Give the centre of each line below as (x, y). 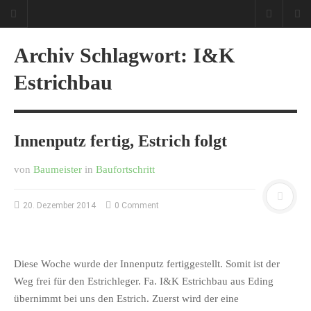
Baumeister (58, 169)
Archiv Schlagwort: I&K (124, 55)
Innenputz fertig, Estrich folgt (120, 141)
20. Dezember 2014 (59, 205)
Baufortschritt (125, 169)
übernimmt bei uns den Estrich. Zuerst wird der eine (126, 298)
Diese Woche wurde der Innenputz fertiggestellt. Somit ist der (147, 263)
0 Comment (136, 205)
